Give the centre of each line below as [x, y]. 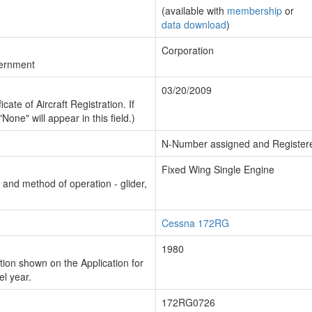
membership [255, 10]
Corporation [188, 50]
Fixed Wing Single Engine [218, 169]
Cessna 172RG [195, 223]
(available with [194, 10]
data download [194, 24]
